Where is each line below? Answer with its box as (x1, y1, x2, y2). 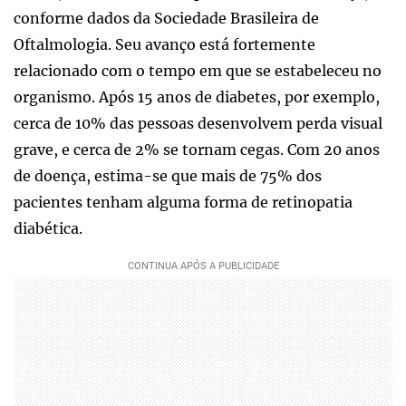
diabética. (14, 218, 82, 237)
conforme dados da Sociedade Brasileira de (14, 8, 319, 27)
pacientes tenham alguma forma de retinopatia (14, 192, 353, 211)
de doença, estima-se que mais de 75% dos (14, 166, 322, 185)
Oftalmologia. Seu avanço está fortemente (14, 34, 315, 53)
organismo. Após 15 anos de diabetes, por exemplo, (14, 87, 380, 106)
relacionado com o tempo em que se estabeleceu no (14, 61, 382, 80)
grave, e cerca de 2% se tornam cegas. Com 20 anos (14, 140, 380, 159)
